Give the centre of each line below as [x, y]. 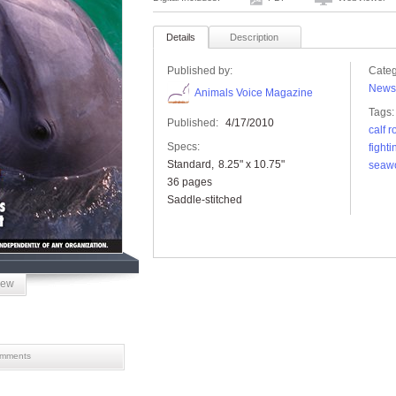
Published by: [200, 71]
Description [254, 37]
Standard [189, 164]
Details [181, 37]
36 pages [190, 182]
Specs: [183, 147]
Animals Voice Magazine [254, 93]
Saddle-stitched [205, 200]
